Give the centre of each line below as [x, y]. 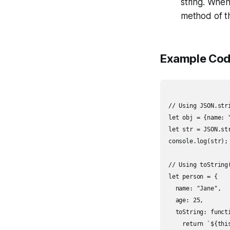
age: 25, [186, 200]
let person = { [193, 177]
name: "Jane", [195, 188]
